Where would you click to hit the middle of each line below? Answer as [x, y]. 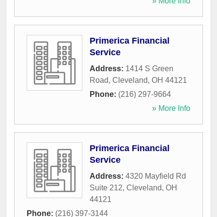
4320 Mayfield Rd [156, 176]
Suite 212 [106, 188]
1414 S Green [149, 69]
